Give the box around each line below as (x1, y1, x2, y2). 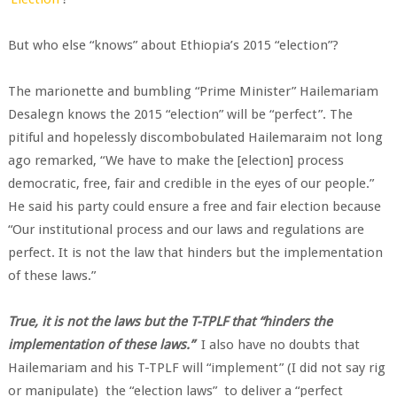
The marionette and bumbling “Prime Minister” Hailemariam (7, 83, 378, 99)
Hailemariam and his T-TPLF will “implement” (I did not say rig (7, 360, 385, 376)
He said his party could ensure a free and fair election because (7, 198, 381, 214)
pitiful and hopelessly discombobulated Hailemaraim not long (7, 129, 383, 145)
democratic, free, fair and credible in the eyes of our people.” (7, 175, 374, 191)
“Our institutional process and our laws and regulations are (7, 222, 364, 237)
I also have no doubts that (193, 337, 360, 353)
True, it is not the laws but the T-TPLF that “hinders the (7, 314, 332, 330)
